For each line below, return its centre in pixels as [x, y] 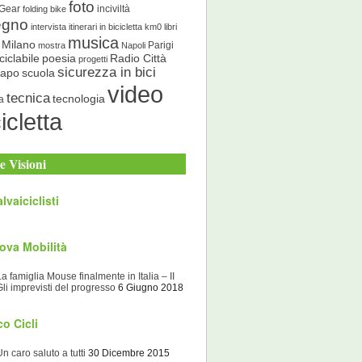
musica [93, 43]
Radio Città [138, 59]
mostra [52, 46]
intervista [48, 27]
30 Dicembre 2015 [129, 354]
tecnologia [79, 99]
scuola [38, 73]
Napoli [133, 46]
